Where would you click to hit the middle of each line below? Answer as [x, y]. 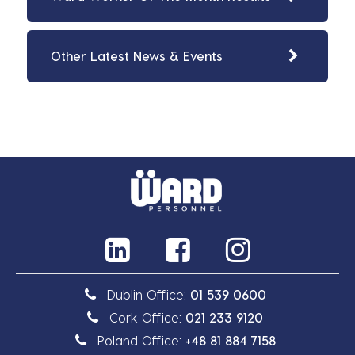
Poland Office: [141, 340]
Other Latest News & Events [137, 56]
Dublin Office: [148, 294]
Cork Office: [147, 317]
